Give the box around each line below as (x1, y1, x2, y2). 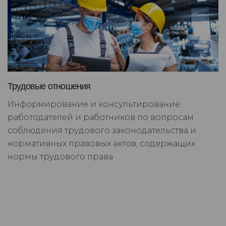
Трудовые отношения (8, 81, 91, 92)
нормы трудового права (8, 152, 113, 162)
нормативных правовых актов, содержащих (8, 139, 195, 149)
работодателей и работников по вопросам (8, 112, 194, 123)
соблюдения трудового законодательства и (8, 126, 196, 136)
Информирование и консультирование (8, 99, 180, 109)
